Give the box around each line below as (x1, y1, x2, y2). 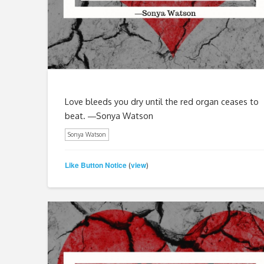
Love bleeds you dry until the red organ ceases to (64, 95, 259, 107)
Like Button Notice (64, 160, 127, 171)
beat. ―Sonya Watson (64, 110, 153, 121)
